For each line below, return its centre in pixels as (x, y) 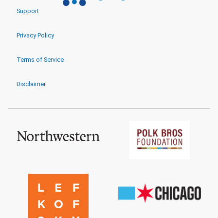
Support (27, 11)
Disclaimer (31, 84)
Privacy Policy (35, 36)
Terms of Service (40, 60)
